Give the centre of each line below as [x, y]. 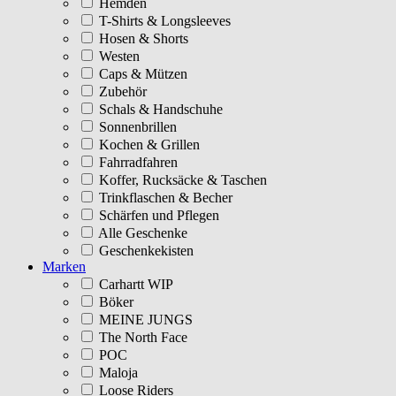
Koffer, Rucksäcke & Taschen [181, 179]
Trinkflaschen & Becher [164, 197]
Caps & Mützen [141, 73]
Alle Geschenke [141, 232]
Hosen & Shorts [142, 38]
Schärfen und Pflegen [157, 215]
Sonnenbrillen [136, 126]
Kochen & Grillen [148, 144]
